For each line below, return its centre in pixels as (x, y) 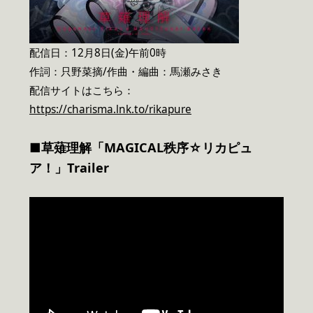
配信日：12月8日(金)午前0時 (98, 52)
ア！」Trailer (69, 168)
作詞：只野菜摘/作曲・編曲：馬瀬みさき (126, 71)
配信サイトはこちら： (82, 90)
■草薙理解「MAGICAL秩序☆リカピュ (141, 148)
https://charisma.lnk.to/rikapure (110, 109)
